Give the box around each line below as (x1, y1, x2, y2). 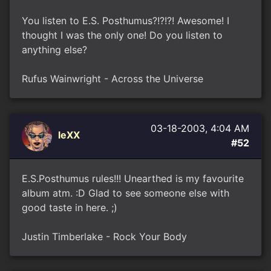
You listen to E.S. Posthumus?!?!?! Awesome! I (22, 15, 229, 27)
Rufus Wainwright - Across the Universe (22, 73, 203, 85)
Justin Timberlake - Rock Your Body (22, 230, 187, 243)
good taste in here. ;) (22, 201, 117, 214)
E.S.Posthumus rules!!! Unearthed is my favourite (22, 172, 244, 184)
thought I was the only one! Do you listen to (22, 29, 223, 41)
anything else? (22, 44, 87, 56)
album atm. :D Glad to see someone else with (22, 187, 229, 199)
